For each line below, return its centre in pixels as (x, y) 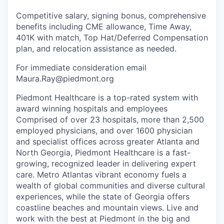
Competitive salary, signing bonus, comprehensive (111, 15)
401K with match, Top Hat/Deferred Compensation (112, 37)
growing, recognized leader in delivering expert (106, 163)
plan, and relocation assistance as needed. (96, 48)
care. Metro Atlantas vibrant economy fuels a (101, 174)
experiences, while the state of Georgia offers (103, 196)
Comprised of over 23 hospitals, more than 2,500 (110, 119)
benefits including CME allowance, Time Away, (104, 26)
